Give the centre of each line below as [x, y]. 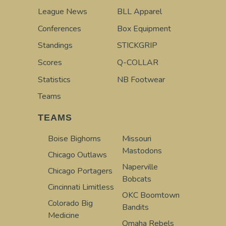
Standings [55, 46]
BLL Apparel [139, 12]
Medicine [64, 216]
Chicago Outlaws [77, 155]
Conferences [60, 29]
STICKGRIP [137, 46]
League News [63, 12]
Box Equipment [144, 29]
